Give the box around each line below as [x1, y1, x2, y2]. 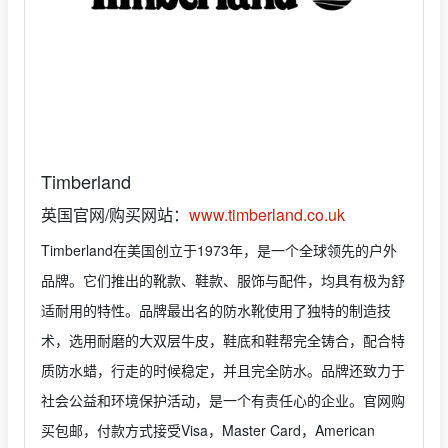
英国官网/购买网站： [41, 203, 189, 227]
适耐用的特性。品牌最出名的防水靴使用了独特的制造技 [41, 300, 391, 321]
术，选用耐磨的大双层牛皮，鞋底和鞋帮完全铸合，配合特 [41, 330, 405, 351]
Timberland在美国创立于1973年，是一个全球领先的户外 [41, 240, 397, 261]
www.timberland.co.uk [189, 203, 345, 227]
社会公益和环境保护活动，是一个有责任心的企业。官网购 [41, 390, 405, 411]
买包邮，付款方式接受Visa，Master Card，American [41, 420, 375, 441]
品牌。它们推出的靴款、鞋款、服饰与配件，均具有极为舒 [41, 270, 405, 291]
